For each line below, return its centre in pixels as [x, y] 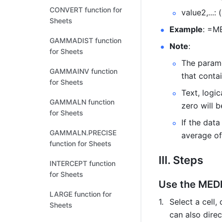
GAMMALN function [82, 102]
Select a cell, [194, 202]
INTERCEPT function [83, 163]
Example [186, 29]
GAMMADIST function [85, 40]
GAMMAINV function [83, 71]
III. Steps [181, 160]
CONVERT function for [86, 10]
